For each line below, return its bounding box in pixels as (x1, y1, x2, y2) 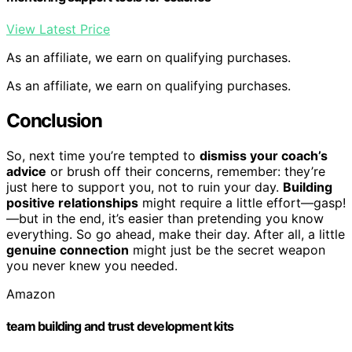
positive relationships (6, 194, 138, 211)
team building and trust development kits (6, 318, 233, 335)
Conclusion (6, 109, 102, 132)
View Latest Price (6, 21, 110, 38)
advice (6, 163, 46, 179)
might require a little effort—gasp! (138, 194, 346, 211)
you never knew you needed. (6, 257, 178, 273)
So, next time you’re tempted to (6, 147, 200, 163)
